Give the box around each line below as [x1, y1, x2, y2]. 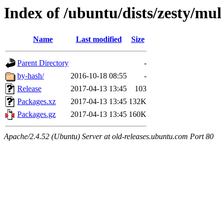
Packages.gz [17, 110, 56, 119]
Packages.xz [17, 97, 56, 106]
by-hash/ [17, 72, 44, 80]
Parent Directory [17, 59, 69, 68]
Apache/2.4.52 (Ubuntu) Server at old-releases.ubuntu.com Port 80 [4, 132, 214, 141]
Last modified [75, 35, 122, 44]
